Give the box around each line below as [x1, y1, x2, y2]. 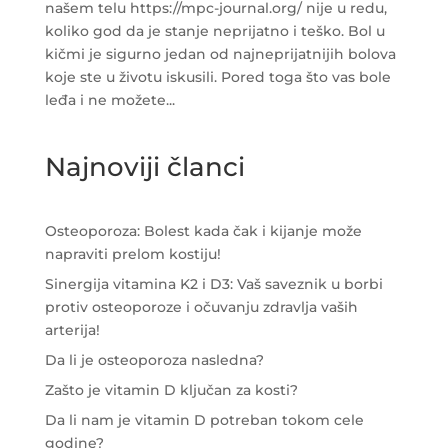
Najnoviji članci [44, 151, 245, 184]
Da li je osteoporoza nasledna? [44, 351, 264, 370]
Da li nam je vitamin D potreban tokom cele [44, 411, 364, 430]
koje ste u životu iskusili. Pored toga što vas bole [44, 68, 391, 87]
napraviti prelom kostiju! [44, 245, 221, 264]
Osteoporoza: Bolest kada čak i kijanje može [44, 222, 362, 241]
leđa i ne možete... [44, 91, 175, 110]
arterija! [44, 321, 100, 340]
